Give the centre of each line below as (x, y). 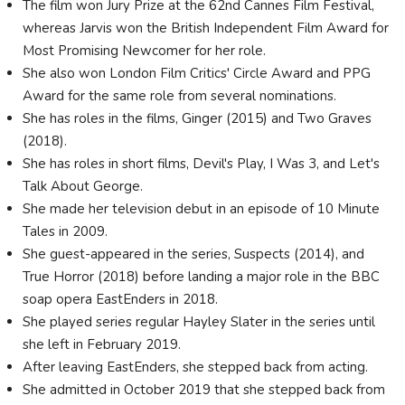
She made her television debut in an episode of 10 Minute (201, 208)
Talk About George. (85, 186)
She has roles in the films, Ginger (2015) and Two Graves (197, 118)
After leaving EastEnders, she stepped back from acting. (197, 367)
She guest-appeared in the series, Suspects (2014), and (193, 254)
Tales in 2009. (67, 231)
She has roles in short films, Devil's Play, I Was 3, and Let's (201, 163)
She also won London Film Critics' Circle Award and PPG (197, 73)
